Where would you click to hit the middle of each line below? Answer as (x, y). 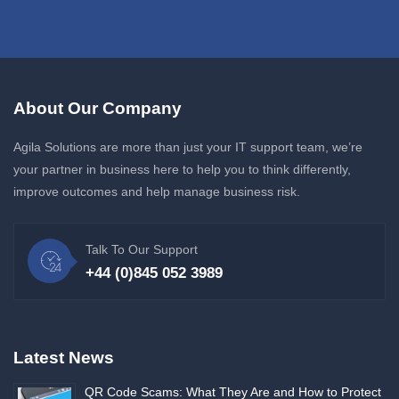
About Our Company (98, 109)
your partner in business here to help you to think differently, (182, 170)
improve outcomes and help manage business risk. (157, 192)
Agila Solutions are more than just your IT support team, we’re (188, 147)
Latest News (64, 358)
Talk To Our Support (142, 250)
